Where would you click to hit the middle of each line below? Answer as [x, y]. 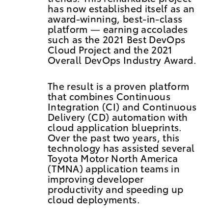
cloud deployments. [94, 199]
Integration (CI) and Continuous [122, 107]
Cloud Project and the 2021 [110, 50]
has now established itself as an [121, 8]
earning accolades [144, 29]
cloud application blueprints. [115, 127]
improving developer [96, 179]
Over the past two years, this [113, 137]
